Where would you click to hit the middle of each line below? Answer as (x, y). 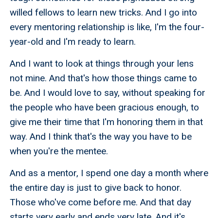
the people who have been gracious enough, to (104, 108)
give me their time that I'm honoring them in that (106, 122)
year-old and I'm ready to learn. (73, 42)
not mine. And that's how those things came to (103, 78)
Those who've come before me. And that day (100, 202)
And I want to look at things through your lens (102, 64)
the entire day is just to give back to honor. (96, 188)
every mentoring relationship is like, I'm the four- (107, 27)
